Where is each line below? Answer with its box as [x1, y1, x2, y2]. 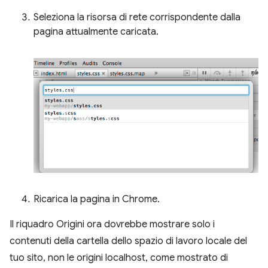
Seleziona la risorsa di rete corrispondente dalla [33, 11, 240, 24]
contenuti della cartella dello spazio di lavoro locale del [10, 235, 247, 248]
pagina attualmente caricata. [33, 26, 159, 38]
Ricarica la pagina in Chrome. [33, 193, 160, 206]
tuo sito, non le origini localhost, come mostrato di [10, 252, 228, 264]
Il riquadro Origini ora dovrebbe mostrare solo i [10, 218, 215, 231]
